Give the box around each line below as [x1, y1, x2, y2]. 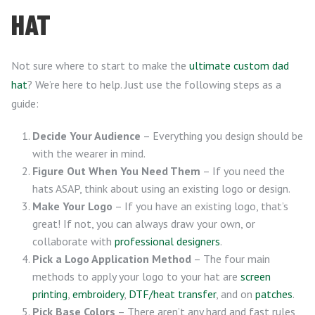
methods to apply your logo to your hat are [32, 269, 240, 283]
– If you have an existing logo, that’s [112, 199, 288, 213]
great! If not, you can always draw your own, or [32, 217, 255, 231]
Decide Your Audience [32, 129, 141, 143]
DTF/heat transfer [129, 287, 216, 301]
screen [240, 269, 271, 283]
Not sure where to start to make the [11, 58, 189, 72]
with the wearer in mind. [32, 146, 146, 160]
